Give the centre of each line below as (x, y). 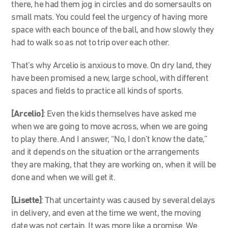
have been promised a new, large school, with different (110, 78)
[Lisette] (26, 201)
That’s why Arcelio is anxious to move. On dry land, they (111, 66)
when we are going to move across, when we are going (110, 127)
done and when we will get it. (64, 178)
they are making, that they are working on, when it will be (114, 165)
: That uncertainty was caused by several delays (128, 201)
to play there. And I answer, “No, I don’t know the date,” (109, 139)
